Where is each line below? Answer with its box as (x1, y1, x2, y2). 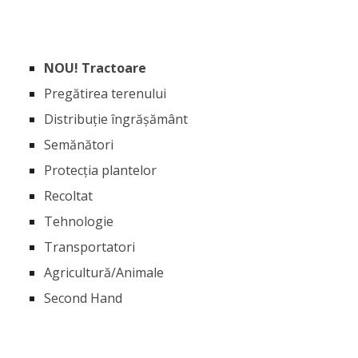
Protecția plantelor (44, 161, 157, 180)
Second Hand (44, 289, 122, 308)
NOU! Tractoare (44, 59, 146, 78)
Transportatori (44, 238, 135, 257)
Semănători (44, 136, 113, 154)
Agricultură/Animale (44, 264, 164, 282)
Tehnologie (44, 213, 113, 231)
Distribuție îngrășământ (44, 110, 188, 129)
